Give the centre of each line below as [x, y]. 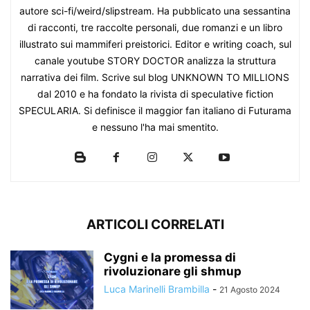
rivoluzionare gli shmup [173, 272]
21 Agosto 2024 [250, 290]
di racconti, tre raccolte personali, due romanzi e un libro [155, 28]
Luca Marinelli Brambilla [157, 289]
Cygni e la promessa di [170, 258]
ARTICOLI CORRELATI [155, 225]
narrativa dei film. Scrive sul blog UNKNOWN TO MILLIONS [155, 77]
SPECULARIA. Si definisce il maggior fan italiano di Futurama [155, 111]
